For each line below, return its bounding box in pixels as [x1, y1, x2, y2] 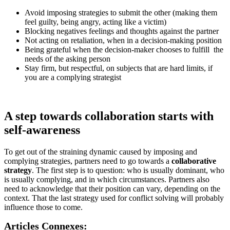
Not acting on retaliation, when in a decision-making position [25, 35, 222, 45]
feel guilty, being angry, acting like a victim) [25, 17, 166, 26]
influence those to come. [4, 203, 83, 212]
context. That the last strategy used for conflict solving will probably [4, 194, 224, 203]
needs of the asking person [25, 54, 110, 63]
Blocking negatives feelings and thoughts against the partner [25, 26, 219, 35]
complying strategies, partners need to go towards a [4, 157, 171, 166]
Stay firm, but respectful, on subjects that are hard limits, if [25, 63, 213, 72]
